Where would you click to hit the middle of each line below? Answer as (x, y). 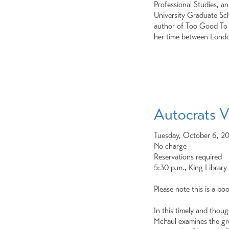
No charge (170, 146)
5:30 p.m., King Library (190, 167)
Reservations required (188, 156)
